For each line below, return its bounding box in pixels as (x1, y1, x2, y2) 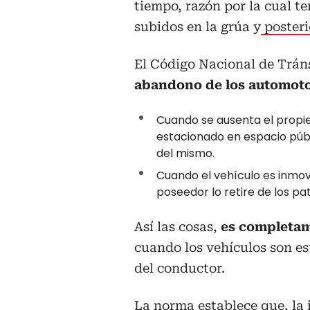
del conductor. (134, 260, 225, 275)
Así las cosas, (134, 219, 221, 234)
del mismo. (156, 145, 215, 161)
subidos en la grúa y (134, 19, 261, 34)
